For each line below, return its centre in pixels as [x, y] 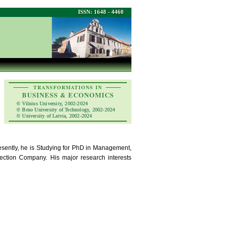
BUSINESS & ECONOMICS [68, 95]
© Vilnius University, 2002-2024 [52, 103]
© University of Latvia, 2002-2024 [54, 116]
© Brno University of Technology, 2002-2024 [66, 110]
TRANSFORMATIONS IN [68, 87]
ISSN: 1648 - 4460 [101, 12]
